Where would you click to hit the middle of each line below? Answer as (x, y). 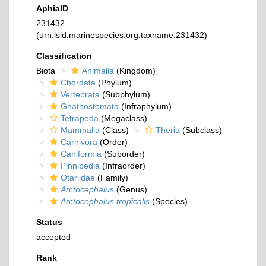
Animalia (98, 71)
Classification (64, 56)
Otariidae (78, 178)
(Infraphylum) (145, 106)
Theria (168, 130)
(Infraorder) (123, 166)
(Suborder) (123, 154)
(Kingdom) (135, 71)
